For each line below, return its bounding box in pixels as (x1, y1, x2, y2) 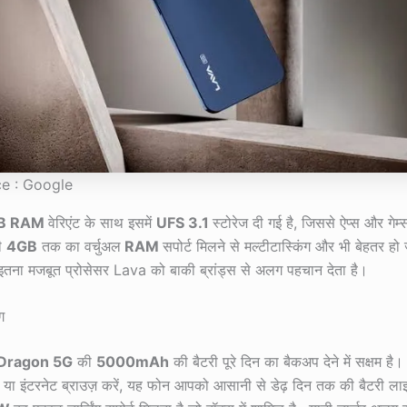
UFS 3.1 (156, 213, 213, 232)
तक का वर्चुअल (37, 236, 121, 255)
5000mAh (96, 352, 169, 372)
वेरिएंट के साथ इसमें (48, 213, 156, 232)
